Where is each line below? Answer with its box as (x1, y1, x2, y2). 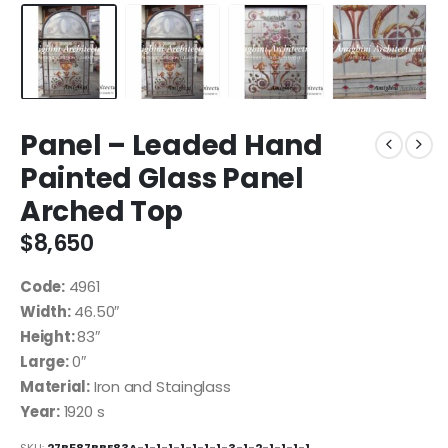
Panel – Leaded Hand (20, 125, 323, 165)
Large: (20, 350, 69, 372)
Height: (20, 325, 78, 347)
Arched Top (20, 191, 184, 231)
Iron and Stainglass (90, 375, 231, 397)
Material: (20, 375, 90, 397)
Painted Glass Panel (20, 158, 304, 198)
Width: (20, 300, 71, 322)
